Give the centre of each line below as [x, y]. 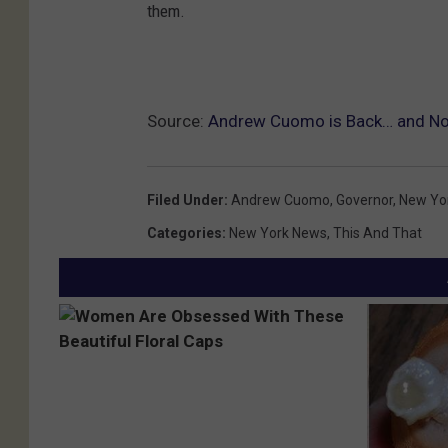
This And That [377, 233]
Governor [364, 200]
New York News [278, 233]
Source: [177, 121]
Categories [184, 233]
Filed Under [185, 200]
